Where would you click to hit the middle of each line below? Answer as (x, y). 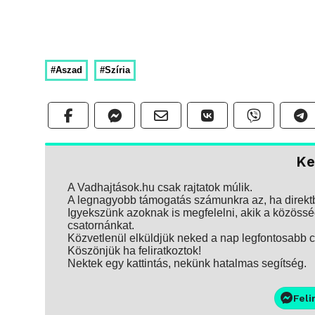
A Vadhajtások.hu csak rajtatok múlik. (160, 188)
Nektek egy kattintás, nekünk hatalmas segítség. (187, 264)
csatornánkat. (101, 226)
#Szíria (115, 70)
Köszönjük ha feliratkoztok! (134, 251)
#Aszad (66, 70)
